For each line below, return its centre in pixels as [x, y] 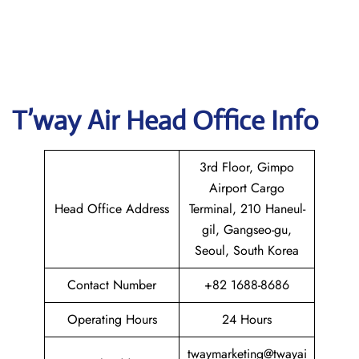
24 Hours [247, 319]
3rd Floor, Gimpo [247, 167]
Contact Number [112, 285]
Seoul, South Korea [247, 250]
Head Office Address [112, 209]
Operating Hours [112, 319]
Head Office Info [222, 121]
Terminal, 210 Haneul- [247, 209]
